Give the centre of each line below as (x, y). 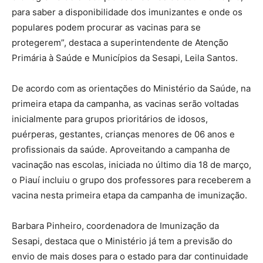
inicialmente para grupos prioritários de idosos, (110, 119)
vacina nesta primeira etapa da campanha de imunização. (129, 195)
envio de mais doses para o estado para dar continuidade (130, 256)
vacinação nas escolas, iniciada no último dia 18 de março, (131, 164)
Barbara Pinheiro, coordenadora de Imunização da (115, 225)
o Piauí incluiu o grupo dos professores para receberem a (131, 180)
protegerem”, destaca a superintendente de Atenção (120, 42)
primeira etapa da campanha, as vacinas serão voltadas (125, 103)
